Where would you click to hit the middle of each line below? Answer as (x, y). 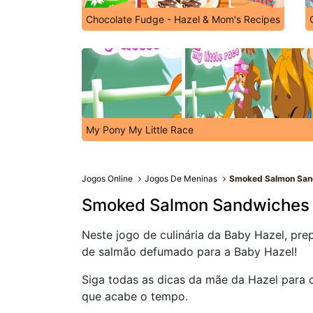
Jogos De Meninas (181, 179)
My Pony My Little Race (140, 130)
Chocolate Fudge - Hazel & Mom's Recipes (183, 19)
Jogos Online (107, 179)
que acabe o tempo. (135, 296)
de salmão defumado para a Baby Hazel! (189, 252)
